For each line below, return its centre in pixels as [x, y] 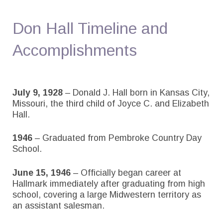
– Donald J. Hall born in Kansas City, [137, 92]
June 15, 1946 [42, 172]
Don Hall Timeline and [90, 29]
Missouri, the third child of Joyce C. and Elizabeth [111, 103]
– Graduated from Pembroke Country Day [118, 138]
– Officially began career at [126, 172]
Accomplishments [75, 51]
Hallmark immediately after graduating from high [109, 183]
